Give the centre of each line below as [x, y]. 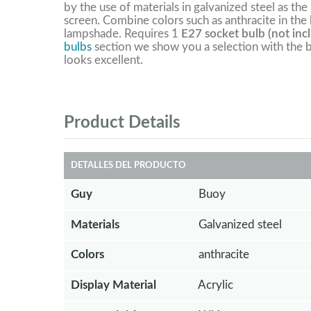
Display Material [114, 285]
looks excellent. [103, 60]
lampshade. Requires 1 [123, 33]
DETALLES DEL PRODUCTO [128, 165]
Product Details [122, 123]
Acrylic [215, 285]
